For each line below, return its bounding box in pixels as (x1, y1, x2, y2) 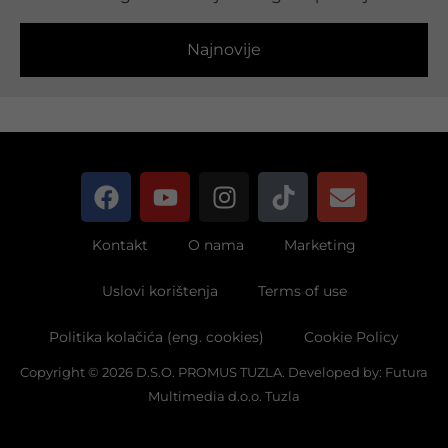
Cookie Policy (304, 328, 399, 347)
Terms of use (257, 282, 347, 301)
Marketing (284, 236, 356, 255)
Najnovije (187, 40, 261, 60)
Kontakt (92, 236, 148, 255)
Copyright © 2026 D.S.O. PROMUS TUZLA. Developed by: (20, 364, 385, 381)
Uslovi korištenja (101, 282, 218, 301)
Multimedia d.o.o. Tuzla (148, 388, 300, 405)
